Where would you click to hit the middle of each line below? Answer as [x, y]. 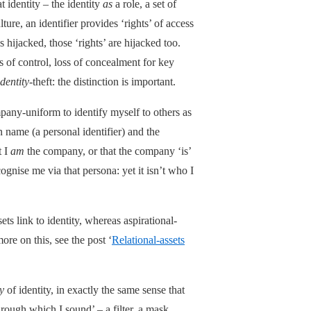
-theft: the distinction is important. [102, 81]
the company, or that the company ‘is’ [108, 151]
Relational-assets [148, 239]
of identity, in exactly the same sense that [94, 289]
